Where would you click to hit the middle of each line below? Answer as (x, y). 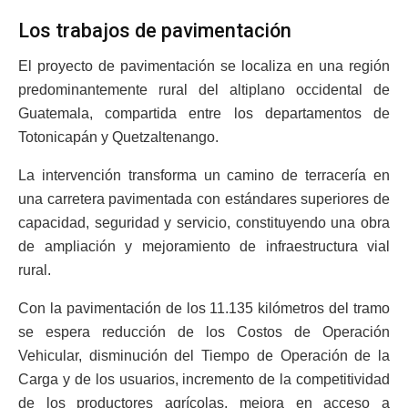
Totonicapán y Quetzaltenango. (118, 137)
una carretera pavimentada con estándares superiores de (204, 199)
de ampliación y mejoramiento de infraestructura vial (204, 246)
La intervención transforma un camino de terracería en (204, 175)
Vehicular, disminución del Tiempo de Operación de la (204, 356)
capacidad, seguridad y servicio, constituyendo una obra (204, 223)
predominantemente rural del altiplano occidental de (204, 90)
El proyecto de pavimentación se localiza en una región (204, 66)
